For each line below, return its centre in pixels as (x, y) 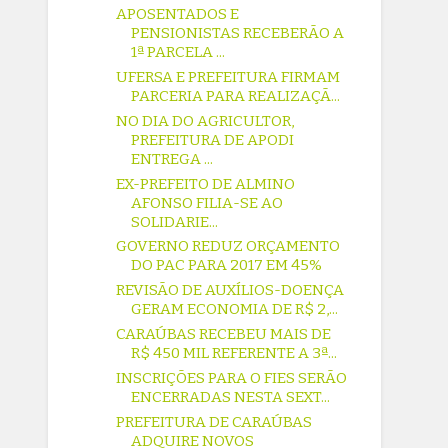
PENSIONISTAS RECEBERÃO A (238, 33)
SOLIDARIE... (175, 221)
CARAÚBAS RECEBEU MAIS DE (224, 334)
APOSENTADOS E (178, 14)
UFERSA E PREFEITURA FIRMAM (228, 77)
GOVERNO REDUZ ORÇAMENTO (228, 246)
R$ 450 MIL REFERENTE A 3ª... (234, 353)
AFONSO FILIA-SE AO (207, 202)
